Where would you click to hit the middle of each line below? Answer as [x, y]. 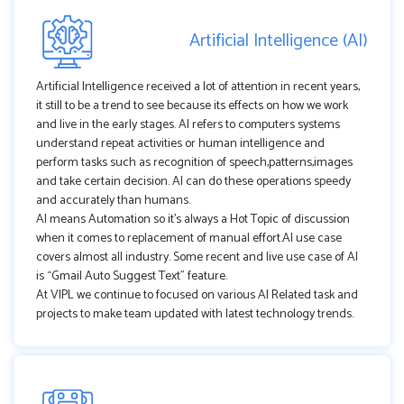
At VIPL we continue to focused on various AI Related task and [197, 295]
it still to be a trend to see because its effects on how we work [192, 106]
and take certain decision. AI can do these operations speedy [193, 181]
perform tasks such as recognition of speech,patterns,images [194, 162]
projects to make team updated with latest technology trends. [195, 314]
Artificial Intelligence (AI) [279, 41]
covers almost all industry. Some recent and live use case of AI [197, 257]
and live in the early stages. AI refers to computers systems [188, 124]
